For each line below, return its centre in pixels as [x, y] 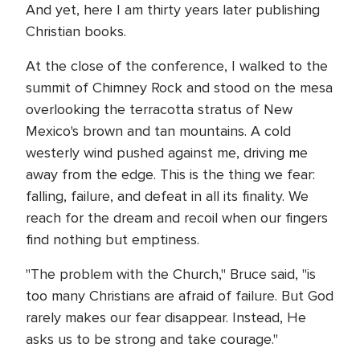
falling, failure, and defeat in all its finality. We [167, 196]
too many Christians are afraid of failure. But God [180, 296]
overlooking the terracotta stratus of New [159, 109]
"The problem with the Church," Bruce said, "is [171, 274]
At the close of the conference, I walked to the [177, 66]
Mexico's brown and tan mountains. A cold [158, 131]
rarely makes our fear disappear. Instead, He [166, 317]
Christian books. [76, 31]
